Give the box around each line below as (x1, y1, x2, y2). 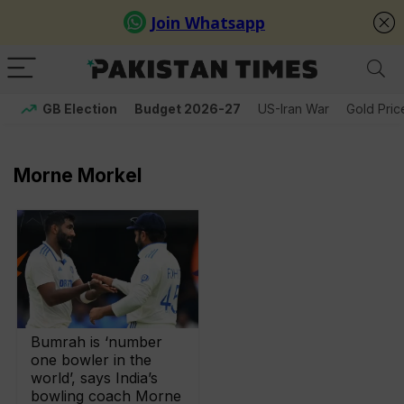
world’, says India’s (31, 369, 159, 388)
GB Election (42, 101, 117, 116)
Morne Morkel (14, 164, 142, 187)
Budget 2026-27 (134, 101, 241, 116)
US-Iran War (258, 101, 329, 116)
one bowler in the (31, 351, 152, 370)
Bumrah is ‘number (31, 333, 163, 352)
